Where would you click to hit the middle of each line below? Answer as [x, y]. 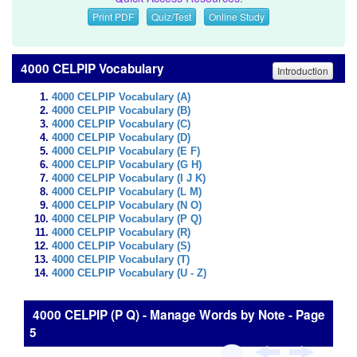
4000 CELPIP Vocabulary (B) [121, 111]
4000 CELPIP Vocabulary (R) [121, 233]
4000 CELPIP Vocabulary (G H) [127, 165]
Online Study [237, 16]
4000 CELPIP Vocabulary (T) [121, 260]
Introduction [303, 70]
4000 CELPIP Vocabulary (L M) [127, 192]
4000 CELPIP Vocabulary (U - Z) [129, 273]
